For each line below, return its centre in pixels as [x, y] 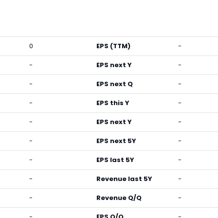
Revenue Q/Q [119, 198]
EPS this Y [113, 103]
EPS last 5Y [115, 160]
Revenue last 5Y [124, 179]
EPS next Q [115, 84]
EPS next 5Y [116, 141]
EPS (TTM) [113, 46]
